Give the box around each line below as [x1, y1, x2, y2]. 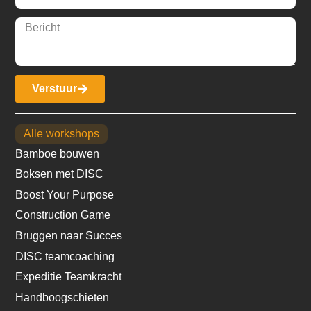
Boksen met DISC [15, 168, 104, 180]
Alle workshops [24, 127, 100, 140]
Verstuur [32, 82, 78, 94]
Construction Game [15, 209, 111, 221]
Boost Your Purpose [15, 188, 115, 201]
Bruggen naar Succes [15, 230, 123, 242]
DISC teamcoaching [15, 250, 115, 262]
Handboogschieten [15, 291, 110, 303]
